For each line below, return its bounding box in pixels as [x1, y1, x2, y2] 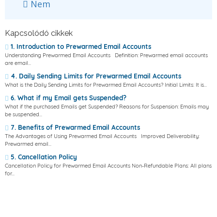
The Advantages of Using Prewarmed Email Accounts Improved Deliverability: [5, 133, 200, 139]
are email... [5, 60, 31, 66]
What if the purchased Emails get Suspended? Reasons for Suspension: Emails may [5, 103, 209, 110]
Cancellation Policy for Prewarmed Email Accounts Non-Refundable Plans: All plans [5, 162, 212, 169]
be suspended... [5, 111, 42, 118]
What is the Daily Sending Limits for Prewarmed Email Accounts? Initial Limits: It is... [5, 81, 207, 88]
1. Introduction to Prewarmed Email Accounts [9, 43, 151, 50]
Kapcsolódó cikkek [5, 29, 73, 38]
